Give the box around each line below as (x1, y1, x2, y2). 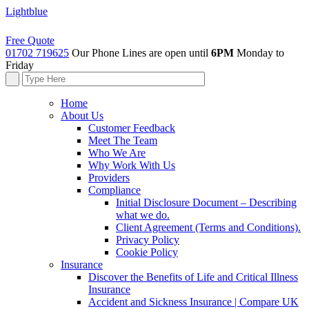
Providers (88, 172, 130, 183)
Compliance (88, 184, 141, 196)
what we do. (116, 209, 170, 221)
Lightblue (6, 6, 48, 17)
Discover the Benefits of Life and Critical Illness (88, 271, 298, 283)
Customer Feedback (88, 122, 175, 134)
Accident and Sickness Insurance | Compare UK (88, 296, 299, 308)
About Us (61, 110, 103, 121)
